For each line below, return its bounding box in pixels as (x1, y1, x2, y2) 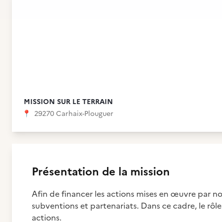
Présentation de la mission (32, 164, 170, 180)
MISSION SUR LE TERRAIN (24, 97, 113, 107)
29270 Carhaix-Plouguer (32, 109, 113, 119)
